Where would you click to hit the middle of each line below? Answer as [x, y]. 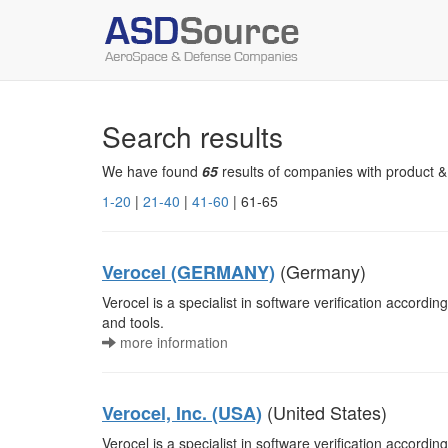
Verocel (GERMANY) [188, 272]
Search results [192, 136]
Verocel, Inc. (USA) [182, 413]
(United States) [324, 412]
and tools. [133, 322]
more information [172, 342]
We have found [152, 171]
